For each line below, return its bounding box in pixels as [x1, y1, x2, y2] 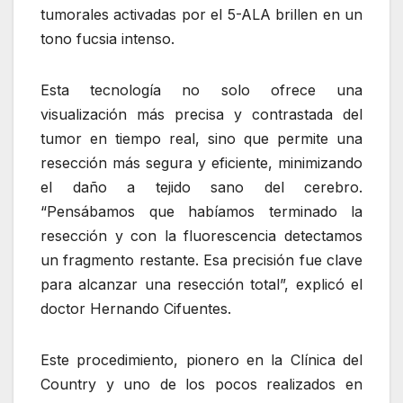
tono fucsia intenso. [40, 30, 175, 49]
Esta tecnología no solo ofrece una [40, 81, 363, 100]
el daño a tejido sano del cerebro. [40, 178, 363, 197]
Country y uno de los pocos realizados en [40, 375, 363, 394]
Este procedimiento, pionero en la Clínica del [40, 351, 363, 370]
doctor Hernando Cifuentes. [40, 300, 231, 318]
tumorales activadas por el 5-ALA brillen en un [40, 5, 363, 24]
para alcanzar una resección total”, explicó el [40, 275, 363, 294]
